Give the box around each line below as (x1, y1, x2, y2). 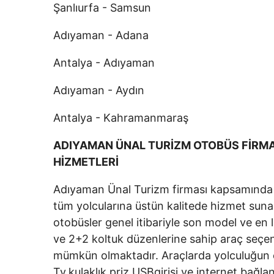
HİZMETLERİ (53, 155, 121, 168)
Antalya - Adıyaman (53, 56, 155, 69)
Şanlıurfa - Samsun (53, 1, 151, 14)
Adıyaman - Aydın (53, 84, 144, 97)
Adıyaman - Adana (53, 29, 149, 42)
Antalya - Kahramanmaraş (53, 111, 188, 124)
